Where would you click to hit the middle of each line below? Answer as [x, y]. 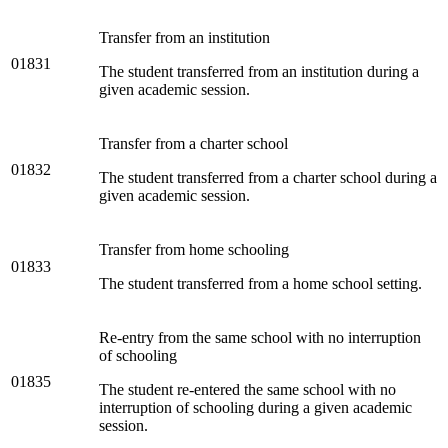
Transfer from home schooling [194, 249]
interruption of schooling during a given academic [255, 407]
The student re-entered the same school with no [247, 389]
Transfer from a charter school [193, 143]
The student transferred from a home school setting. [260, 283]
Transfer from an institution [184, 37]
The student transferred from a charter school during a [268, 177]
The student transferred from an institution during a [259, 71]
